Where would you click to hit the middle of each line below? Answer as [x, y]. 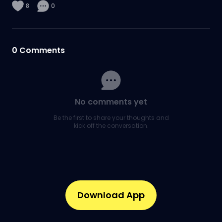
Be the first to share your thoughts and [111, 118]
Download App [111, 195]
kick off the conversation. [111, 126]
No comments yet [111, 102]
